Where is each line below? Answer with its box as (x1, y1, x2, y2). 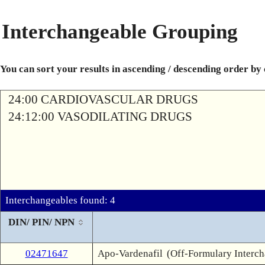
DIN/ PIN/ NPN (8, 216, 75, 228)
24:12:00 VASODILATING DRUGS (8, 109, 192, 124)
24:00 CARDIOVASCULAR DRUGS (8, 92, 198, 106)
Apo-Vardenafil (98, 248, 163, 259)
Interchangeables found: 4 (5, 195, 115, 206)
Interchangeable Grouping (2, 20, 238, 43)
